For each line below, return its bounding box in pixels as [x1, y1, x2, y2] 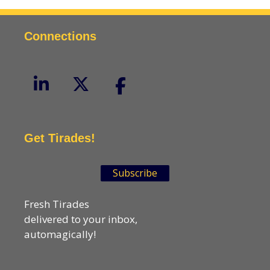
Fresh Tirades [24, 197, 89, 212]
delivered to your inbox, [24, 212, 137, 227]
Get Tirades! [24, 131, 95, 145]
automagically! [24, 227, 96, 242]
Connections [24, 30, 96, 43]
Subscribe [113, 166, 157, 180]
